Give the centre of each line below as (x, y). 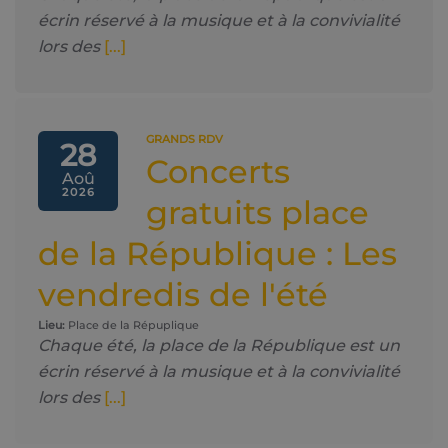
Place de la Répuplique (132, 325)
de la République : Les (217, 253)
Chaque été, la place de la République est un (219, 345)
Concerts (218, 171)
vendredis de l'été (183, 294)
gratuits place (257, 212)
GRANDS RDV (184, 139)
